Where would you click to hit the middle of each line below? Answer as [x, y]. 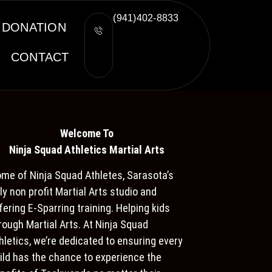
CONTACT [40, 57]
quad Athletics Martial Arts [103, 150]
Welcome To [87, 133]
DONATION [34, 27]
